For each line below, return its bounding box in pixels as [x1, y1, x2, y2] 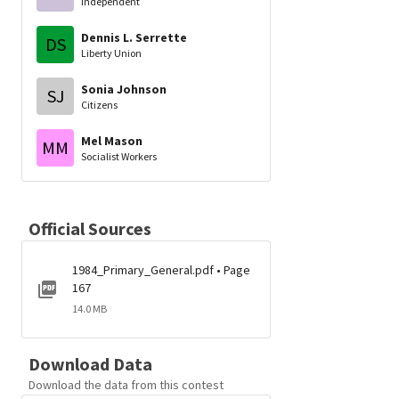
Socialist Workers [81, 149, 157, 163]
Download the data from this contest [28, 377, 224, 393]
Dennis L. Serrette [81, 28, 187, 45]
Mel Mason [81, 132, 142, 149]
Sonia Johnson [81, 80, 167, 97]
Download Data [28, 353, 152, 375]
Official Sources [28, 217, 151, 240]
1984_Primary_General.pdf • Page [72, 262, 250, 278]
